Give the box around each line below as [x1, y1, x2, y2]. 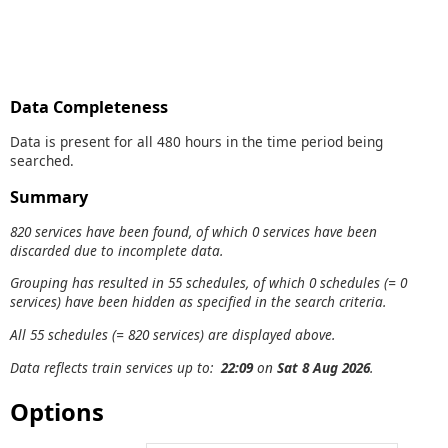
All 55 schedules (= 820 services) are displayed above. [10, 324, 335, 344]
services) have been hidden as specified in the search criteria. [10, 292, 386, 312]
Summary [10, 186, 88, 209]
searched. [10, 150, 74, 170]
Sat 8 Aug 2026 [277, 357, 370, 377]
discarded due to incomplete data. [10, 240, 223, 260]
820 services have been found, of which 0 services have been [10, 221, 377, 241]
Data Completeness [10, 96, 168, 119]
